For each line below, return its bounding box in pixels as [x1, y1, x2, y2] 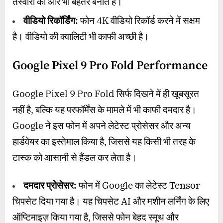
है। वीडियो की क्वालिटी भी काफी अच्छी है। [12, 30, 149, 42]
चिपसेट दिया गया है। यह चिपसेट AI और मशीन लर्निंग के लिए [12, 195, 209, 207]
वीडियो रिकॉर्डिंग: [23, 14, 78, 26]
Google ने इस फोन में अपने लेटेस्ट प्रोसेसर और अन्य [12, 119, 191, 131]
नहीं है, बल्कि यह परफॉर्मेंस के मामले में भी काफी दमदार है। [12, 103, 197, 115]
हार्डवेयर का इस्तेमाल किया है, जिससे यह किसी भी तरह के [12, 135, 196, 147]
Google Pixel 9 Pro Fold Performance [12, 58, 208, 73]
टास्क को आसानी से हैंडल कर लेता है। [12, 151, 137, 163]
